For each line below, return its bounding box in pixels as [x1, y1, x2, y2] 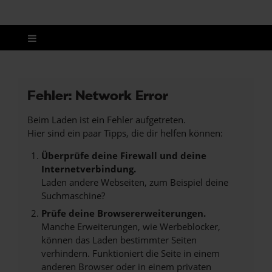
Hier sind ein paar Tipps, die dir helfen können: [27, 126, 223, 139]
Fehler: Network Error [27, 86, 168, 104]
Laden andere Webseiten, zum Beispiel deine [41, 175, 228, 188]
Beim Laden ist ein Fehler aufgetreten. [27, 113, 186, 126]
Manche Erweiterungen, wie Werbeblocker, [41, 220, 220, 233]
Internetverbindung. [41, 162, 136, 175]
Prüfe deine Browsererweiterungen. [41, 207, 206, 220]
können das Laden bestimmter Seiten [41, 234, 197, 246]
